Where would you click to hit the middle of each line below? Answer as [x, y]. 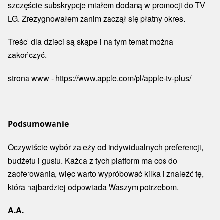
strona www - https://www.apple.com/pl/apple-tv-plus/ [99, 78]
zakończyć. [28, 55]
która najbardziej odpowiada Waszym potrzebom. [94, 187]
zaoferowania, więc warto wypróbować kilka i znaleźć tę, [106, 174]
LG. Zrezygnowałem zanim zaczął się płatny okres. [99, 18]
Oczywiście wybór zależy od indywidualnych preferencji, [106, 147]
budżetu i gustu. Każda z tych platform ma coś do [93, 160]
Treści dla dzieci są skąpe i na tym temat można [91, 41]
